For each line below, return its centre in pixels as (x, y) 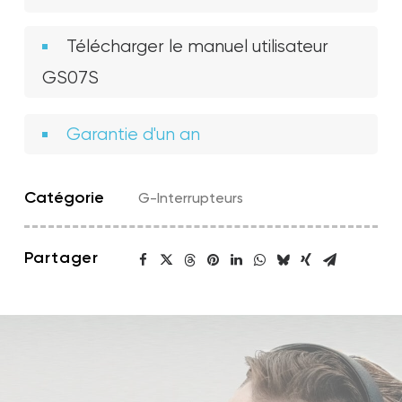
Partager (62, 258)
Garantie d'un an (133, 134)
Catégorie (64, 197)
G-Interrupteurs (191, 197)
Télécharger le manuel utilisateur (197, 46)
